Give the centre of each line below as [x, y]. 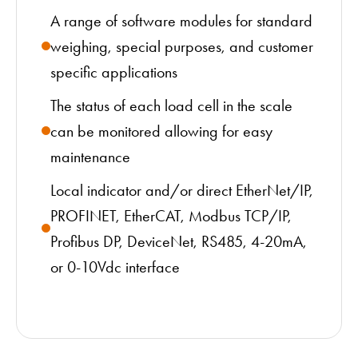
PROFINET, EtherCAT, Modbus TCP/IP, [171, 215]
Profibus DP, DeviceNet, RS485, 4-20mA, [179, 241]
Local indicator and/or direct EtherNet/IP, [182, 190]
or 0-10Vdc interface [115, 267]
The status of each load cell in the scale [171, 105]
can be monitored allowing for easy [161, 131]
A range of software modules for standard [181, 20]
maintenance [90, 156]
